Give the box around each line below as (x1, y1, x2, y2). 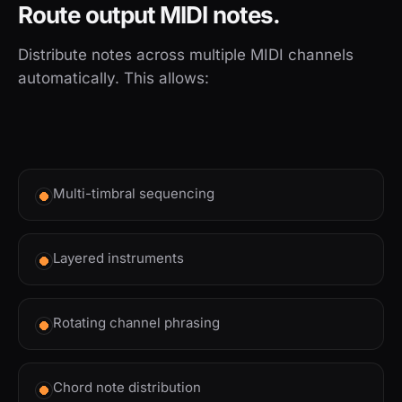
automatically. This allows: (18, 68, 209, 87)
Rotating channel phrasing (53, 313, 220, 331)
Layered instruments (53, 249, 184, 267)
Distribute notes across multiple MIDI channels (18, 45, 354, 64)
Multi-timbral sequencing (53, 184, 214, 202)
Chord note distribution (53, 378, 201, 396)
